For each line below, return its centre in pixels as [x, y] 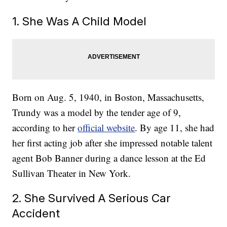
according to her [45, 128]
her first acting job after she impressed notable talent [112, 143]
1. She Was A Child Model [80, 21]
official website [106, 128]
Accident [36, 213]
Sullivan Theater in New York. [72, 173]
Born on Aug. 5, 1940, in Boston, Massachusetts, [108, 97]
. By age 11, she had [175, 128]
